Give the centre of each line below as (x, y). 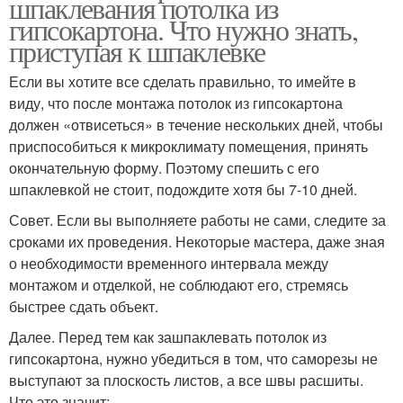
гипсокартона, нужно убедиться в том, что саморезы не (193, 358)
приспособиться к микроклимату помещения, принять (188, 146)
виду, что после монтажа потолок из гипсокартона (176, 103)
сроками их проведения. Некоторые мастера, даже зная (197, 241)
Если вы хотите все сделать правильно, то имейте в (183, 81)
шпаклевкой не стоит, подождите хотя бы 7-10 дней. (183, 189)
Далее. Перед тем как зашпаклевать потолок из (168, 336)
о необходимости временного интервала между (169, 263)
